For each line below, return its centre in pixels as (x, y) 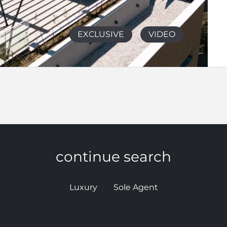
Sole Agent (136, 187)
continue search (113, 156)
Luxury (83, 187)
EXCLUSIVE (101, 34)
